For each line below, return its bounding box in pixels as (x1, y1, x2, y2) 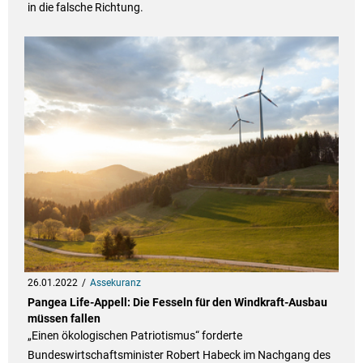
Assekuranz (89, 277, 141, 289)
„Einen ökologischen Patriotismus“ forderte (27, 329, 242, 343)
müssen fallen (27, 312, 100, 326)
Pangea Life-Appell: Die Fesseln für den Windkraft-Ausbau (27, 296, 327, 310)
